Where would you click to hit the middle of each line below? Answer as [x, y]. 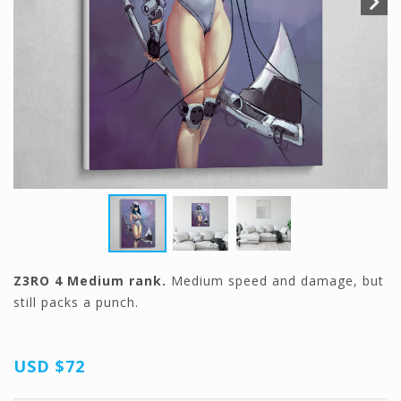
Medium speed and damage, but [277, 281]
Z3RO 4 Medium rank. [92, 281]
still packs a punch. [76, 303]
